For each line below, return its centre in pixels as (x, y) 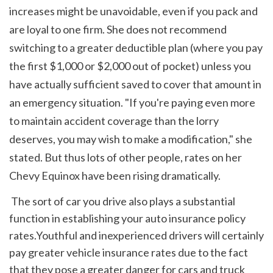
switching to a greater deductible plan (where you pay (136, 48)
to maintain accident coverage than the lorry (114, 121)
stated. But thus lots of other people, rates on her (126, 157)
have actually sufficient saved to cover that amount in (135, 84)
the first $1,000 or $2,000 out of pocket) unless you (130, 66)
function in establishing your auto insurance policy (127, 218)
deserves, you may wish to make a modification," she (131, 139)
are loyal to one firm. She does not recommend (118, 29)
